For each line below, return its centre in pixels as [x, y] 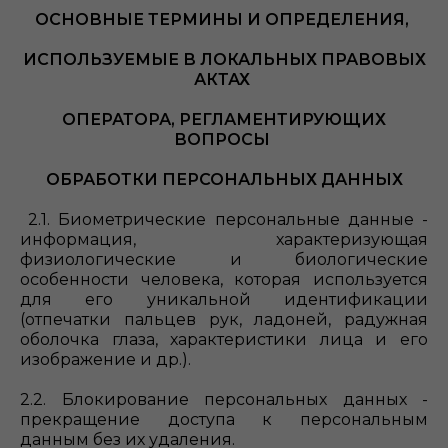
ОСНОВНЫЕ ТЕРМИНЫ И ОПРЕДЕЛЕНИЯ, [224, 19]
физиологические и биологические [224, 259]
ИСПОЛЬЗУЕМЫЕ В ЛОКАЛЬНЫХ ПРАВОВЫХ [224, 59]
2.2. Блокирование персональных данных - [224, 399]
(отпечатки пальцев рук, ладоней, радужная [224, 319]
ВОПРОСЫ [224, 139]
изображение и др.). [105, 359]
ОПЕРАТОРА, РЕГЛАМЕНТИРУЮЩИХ [224, 119]
